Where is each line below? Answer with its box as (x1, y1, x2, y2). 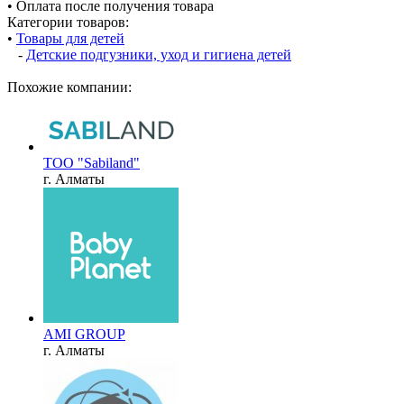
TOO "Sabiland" (43, 154, 140, 170)
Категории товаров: (7, 14, 129, 30)
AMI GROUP (43, 326, 125, 342)
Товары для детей (16, 30, 124, 46)
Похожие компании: (7, 78, 132, 95)
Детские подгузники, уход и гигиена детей (26, 46, 291, 62)
